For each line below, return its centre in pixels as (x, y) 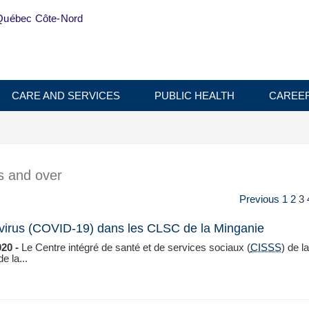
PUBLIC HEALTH (195, 96)
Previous (259, 199)
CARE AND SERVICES (66, 96)
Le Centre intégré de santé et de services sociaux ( (134, 247)
